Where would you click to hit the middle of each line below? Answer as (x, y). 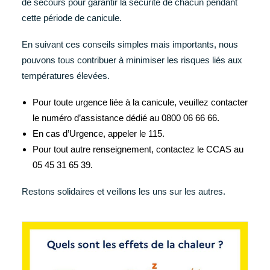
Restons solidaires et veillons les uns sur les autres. (124, 191)
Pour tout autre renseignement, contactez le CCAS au (138, 149)
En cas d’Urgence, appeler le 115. (99, 133)
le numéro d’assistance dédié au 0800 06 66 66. (126, 118)
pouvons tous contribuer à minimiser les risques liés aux (132, 60)
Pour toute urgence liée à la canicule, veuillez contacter (140, 102)
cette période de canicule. (72, 18)
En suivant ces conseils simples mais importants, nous (130, 44)
